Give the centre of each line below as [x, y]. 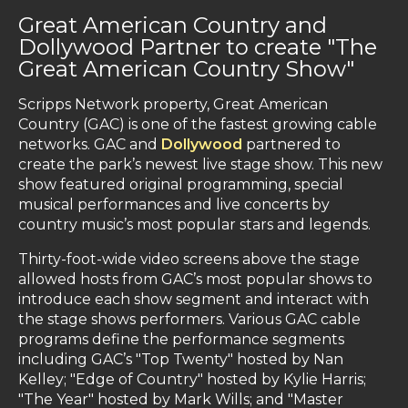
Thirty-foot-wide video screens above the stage [189, 259]
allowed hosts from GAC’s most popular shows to [195, 279]
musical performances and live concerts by [174, 204]
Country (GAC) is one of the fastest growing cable [198, 124]
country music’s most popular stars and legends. [194, 224]
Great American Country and [173, 25]
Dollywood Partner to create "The [198, 47]
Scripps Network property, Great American [173, 104]
